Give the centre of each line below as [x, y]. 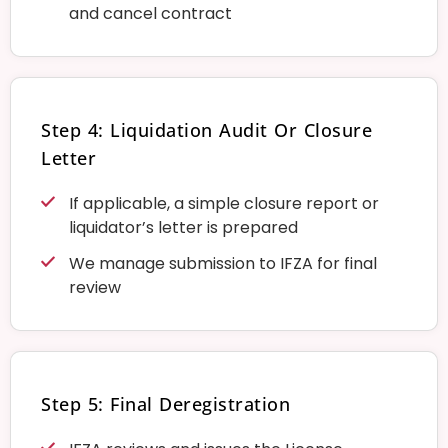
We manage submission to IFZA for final [222, 263]
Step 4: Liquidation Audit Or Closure [206, 129]
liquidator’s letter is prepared [183, 227]
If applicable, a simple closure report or [223, 203]
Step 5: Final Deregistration [165, 403]
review [94, 287]
